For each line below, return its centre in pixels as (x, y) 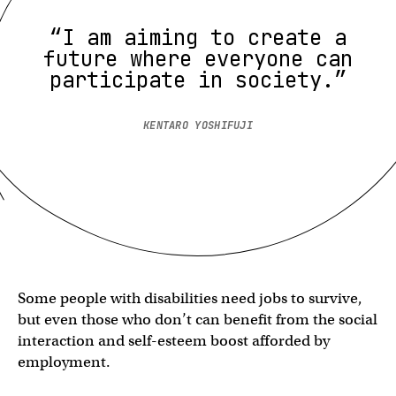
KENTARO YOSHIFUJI (198, 125)
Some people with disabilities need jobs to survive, (190, 298)
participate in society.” (198, 80)
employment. (64, 362)
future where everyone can (198, 58)
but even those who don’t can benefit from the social (198, 319)
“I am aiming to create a (198, 37)
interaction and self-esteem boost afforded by (174, 340)
